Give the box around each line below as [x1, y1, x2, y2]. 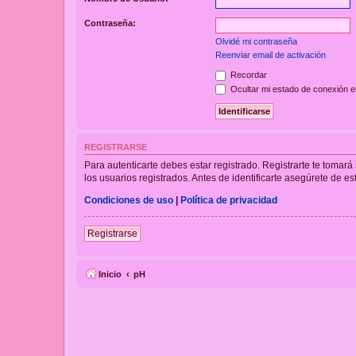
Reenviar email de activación [215, 50, 326, 60]
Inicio [99, 269, 122, 279]
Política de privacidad [180, 194, 277, 206]
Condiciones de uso [84, 194, 173, 206]
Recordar [228, 70, 267, 80]
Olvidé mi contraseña [215, 37, 297, 47]
